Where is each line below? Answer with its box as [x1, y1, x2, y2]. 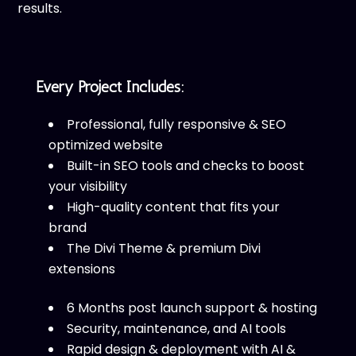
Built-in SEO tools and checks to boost [66, 157, 304, 175]
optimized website [48, 136, 163, 154]
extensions [48, 260, 115, 278]
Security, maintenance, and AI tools [66, 319, 286, 338]
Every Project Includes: [35, 77, 184, 96]
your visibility [48, 177, 127, 195]
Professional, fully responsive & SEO [66, 115, 286, 133]
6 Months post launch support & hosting [66, 299, 317, 317]
